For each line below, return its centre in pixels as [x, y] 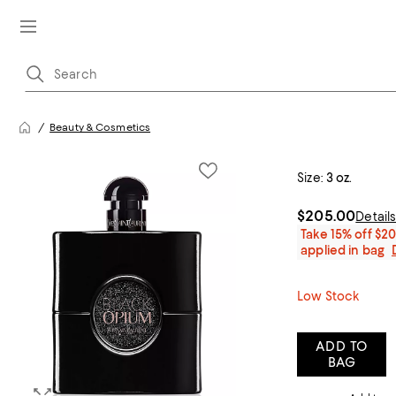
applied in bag [343, 250]
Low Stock [328, 296]
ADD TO [342, 346]
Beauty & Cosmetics [100, 127]
